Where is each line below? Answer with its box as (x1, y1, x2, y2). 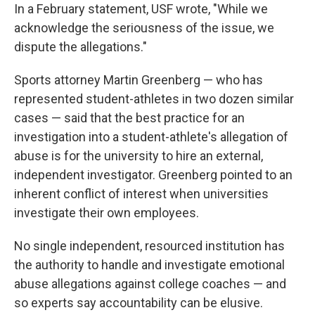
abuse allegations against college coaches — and (14, 276, 286, 291)
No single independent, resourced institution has (14, 238, 285, 253)
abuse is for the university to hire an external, (14, 148, 263, 163)
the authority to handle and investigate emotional (14, 257, 285, 272)
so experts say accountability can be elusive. (14, 295, 263, 310)
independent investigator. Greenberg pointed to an (14, 167, 292, 182)
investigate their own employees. (14, 205, 199, 220)
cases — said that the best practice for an (14, 110, 245, 125)
